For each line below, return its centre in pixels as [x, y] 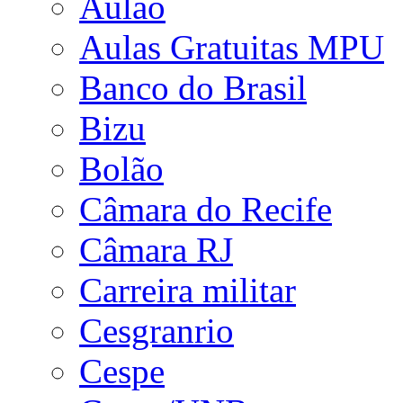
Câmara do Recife [206, 210]
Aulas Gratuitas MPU [232, 48]
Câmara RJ [156, 250]
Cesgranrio [157, 331]
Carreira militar [188, 291]
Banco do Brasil [193, 88]
